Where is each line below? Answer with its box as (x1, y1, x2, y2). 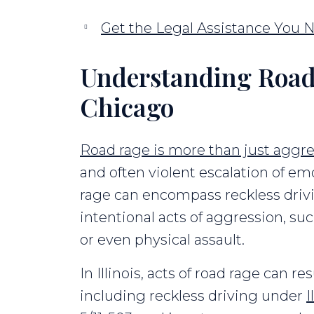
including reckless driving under (80, 287, 306, 304)
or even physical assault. (80, 231, 248, 248)
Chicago (80, 89, 174, 123)
